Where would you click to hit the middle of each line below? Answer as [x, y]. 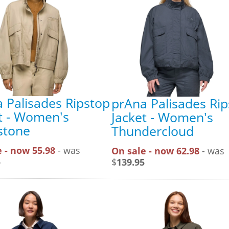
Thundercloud [153, 131]
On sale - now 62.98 [155, 151]
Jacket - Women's [162, 117]
